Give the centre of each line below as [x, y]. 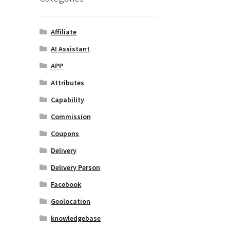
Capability [68, 99]
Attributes [68, 82]
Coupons [65, 133]
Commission [71, 116]
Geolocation [71, 201]
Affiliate [64, 32]
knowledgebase [76, 218]
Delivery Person [76, 167]
